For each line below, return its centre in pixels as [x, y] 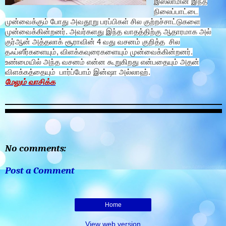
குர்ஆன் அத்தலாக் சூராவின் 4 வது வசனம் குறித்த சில [93, 42]
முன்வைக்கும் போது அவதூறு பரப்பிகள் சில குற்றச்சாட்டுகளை [103, 21]
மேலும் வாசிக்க [30, 82]
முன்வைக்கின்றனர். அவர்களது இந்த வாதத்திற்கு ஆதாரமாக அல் [108, 32]
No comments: [36, 149]
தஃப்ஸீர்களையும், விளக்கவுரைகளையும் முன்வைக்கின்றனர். [99, 52]
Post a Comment [40, 170]
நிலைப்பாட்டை [176, 11]
